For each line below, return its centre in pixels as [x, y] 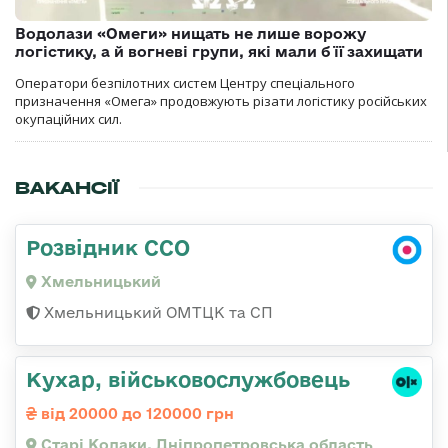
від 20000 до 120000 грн [135, 413]
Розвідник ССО [108, 246]
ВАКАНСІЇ [67, 187]
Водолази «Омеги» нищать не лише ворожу [190, 33]
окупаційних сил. [68, 118]
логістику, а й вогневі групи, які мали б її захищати [219, 51]
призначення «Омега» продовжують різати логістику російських [221, 100]
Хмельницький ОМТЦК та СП [156, 312]
